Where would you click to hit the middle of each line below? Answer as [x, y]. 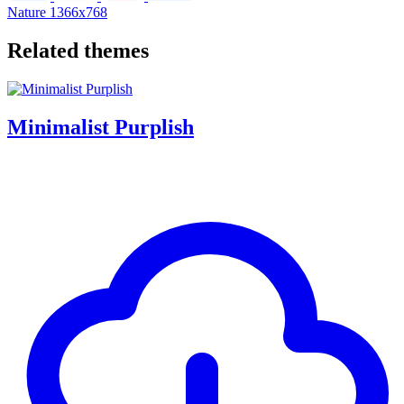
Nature [28, 12]
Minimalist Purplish [101, 127]
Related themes [78, 50]
